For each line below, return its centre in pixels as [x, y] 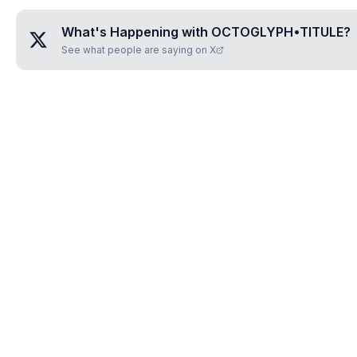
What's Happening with [136, 32]
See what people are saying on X [139, 50]
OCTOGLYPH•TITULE [277, 32]
